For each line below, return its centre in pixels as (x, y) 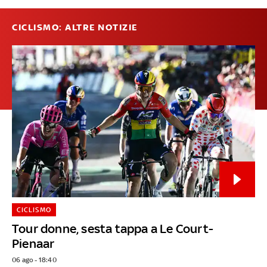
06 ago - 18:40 (34, 260)
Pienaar (33, 244)
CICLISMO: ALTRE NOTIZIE (75, 28)
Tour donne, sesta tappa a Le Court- (113, 229)
